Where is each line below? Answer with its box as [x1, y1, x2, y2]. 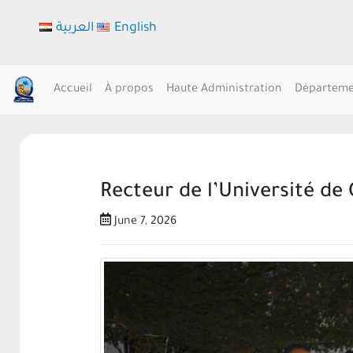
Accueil [54, 84, 92, 96]
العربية [56, 21, 95, 35]
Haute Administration [166, 84, 282, 96]
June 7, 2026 [111, 216, 176, 229]
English [113, 21, 157, 35]
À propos [105, 84, 154, 96]
